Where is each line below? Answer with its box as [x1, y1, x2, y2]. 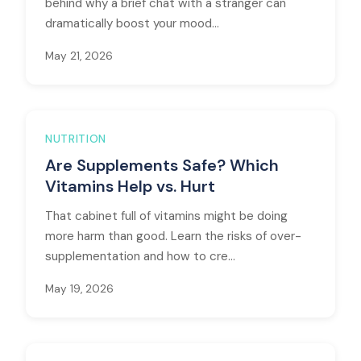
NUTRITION [45, 132, 107, 146]
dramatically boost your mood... [45, 15, 219, 31]
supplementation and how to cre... [45, 248, 235, 264]
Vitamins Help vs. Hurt [45, 176, 215, 197]
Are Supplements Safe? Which [45, 155, 279, 176]
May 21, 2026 [45, 49, 113, 63]
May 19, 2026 [45, 282, 114, 296]
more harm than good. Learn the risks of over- [45, 228, 301, 244]
